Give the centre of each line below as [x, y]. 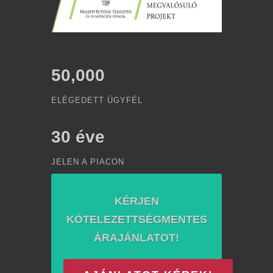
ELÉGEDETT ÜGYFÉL [97, 100]
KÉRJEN [136, 201]
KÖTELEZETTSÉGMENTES [136, 219]
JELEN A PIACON [88, 161]
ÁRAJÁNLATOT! [136, 237]
